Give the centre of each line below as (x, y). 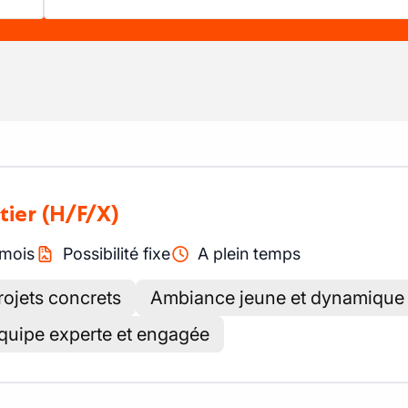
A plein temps (249, 254)
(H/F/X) (81, 214)
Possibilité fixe (116, 254)
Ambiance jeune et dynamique (277, 298)
